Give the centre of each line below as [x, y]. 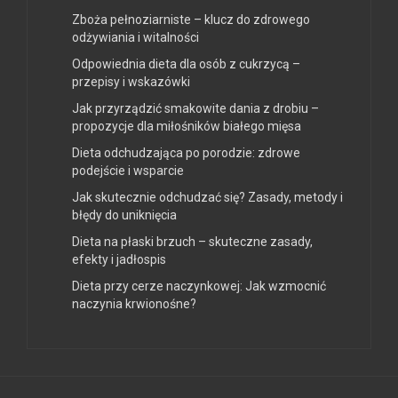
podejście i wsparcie [128, 171]
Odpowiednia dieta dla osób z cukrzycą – [186, 64]
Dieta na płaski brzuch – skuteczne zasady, [192, 242]
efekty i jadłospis [119, 260]
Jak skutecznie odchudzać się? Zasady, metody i [207, 198]
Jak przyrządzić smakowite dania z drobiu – [195, 109]
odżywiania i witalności [135, 38]
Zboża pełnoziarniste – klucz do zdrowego [191, 20]
